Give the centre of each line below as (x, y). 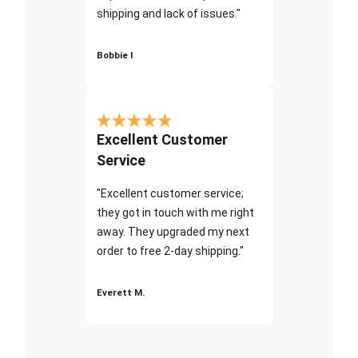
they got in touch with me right (175, 212)
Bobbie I (114, 55)
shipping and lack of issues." (168, 13)
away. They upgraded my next (173, 231)
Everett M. (120, 292)
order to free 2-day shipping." (170, 251)
